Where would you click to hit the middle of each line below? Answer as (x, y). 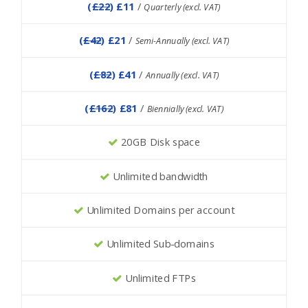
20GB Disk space (159, 142)
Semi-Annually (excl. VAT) (182, 41)
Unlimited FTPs (159, 278)
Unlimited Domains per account (159, 210)
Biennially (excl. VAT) (185, 109)
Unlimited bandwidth (159, 176)
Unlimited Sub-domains (159, 244)
